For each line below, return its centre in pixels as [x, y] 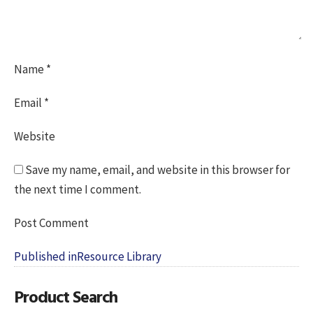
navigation [53, 272]
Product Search [66, 296]
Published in [45, 256]
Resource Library [119, 256]
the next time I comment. [78, 189]
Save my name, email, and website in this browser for [158, 169]
